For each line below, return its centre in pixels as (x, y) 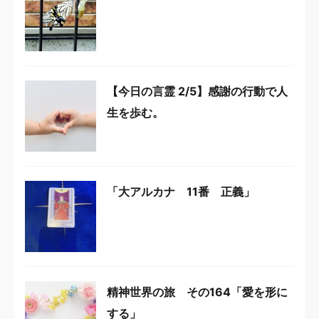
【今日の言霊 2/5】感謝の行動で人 (197, 91)
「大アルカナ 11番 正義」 (181, 192)
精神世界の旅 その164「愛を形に (197, 292)
